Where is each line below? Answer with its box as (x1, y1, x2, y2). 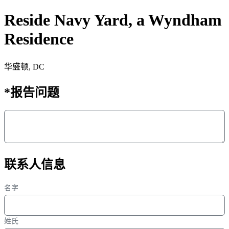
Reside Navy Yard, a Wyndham (4, 11, 222, 30)
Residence (4, 30, 74, 49)
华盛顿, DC (4, 62, 44, 71)
